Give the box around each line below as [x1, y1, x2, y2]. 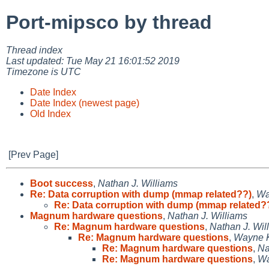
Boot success [30, 178, 93, 189]
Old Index [30, 108, 71, 119]
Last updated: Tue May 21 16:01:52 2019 [6, 55, 180, 66]
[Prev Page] [8, 149, 58, 160]
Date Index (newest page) [30, 97, 139, 108]
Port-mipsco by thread [6, 11, 212, 34]
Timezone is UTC [6, 66, 81, 77]
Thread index [6, 44, 62, 55]
